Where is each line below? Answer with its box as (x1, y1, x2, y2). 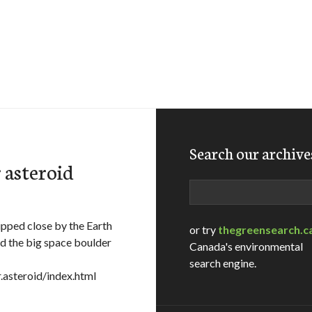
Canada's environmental (189, 240, 303, 253)
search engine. (189, 256, 256, 270)
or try (189, 223, 218, 236)
